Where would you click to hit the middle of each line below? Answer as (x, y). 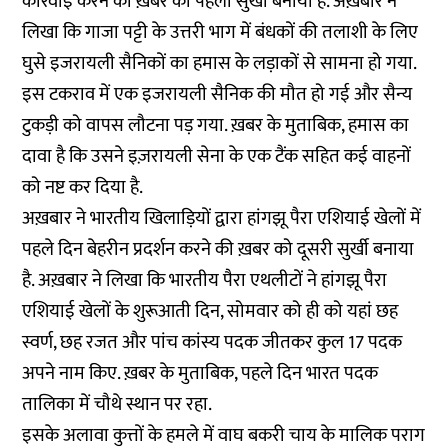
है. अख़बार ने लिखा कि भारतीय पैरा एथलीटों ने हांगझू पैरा (205, 281)
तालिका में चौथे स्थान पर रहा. (119, 405)
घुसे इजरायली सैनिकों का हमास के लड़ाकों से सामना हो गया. (219, 64)
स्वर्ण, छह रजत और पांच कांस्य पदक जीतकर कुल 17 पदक (212, 343)
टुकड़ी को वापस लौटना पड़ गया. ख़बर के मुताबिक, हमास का (216, 126)
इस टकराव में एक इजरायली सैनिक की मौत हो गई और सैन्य (217, 95)
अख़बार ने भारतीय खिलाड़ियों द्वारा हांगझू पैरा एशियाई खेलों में (222, 219)
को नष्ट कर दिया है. (85, 188)
